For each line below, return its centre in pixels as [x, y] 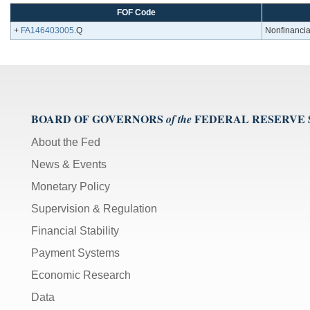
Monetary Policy [71, 187]
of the [179, 119]
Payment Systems [75, 253]
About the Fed [66, 143]
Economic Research [81, 275]
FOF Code [136, 13]
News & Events [69, 165]
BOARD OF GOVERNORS [97, 119]
